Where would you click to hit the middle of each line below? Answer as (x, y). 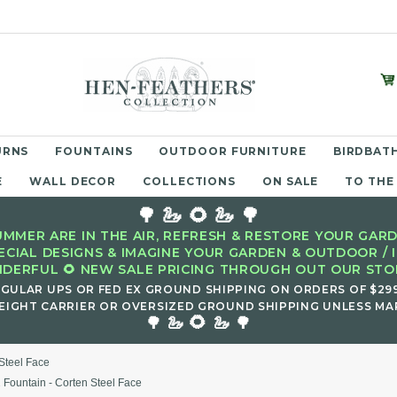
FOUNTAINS (94, 151)
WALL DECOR (73, 181)
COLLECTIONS (190, 181)
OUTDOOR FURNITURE (233, 151)
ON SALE (291, 181)
